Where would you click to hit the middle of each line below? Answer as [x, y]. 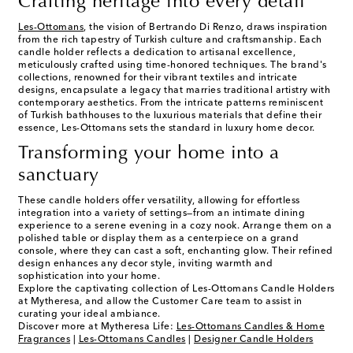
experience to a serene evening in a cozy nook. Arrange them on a [175, 226]
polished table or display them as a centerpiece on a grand [158, 238]
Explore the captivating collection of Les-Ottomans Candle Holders [176, 289]
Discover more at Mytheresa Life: [97, 327]
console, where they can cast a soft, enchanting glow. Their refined [176, 251]
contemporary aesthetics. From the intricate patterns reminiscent [171, 103]
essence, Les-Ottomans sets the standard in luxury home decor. [167, 128]
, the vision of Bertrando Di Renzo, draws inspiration [206, 27]
